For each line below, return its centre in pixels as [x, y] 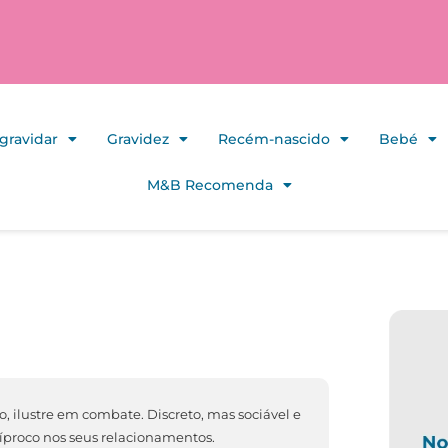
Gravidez [137, 139]
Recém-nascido [273, 139]
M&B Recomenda [210, 185]
